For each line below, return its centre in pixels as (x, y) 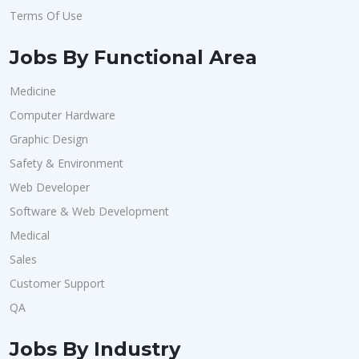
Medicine (33, 91)
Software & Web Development (89, 211)
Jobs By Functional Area (133, 57)
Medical (30, 235)
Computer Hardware (63, 115)
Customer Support (57, 283)
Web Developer (50, 187)
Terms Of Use (46, 16)
